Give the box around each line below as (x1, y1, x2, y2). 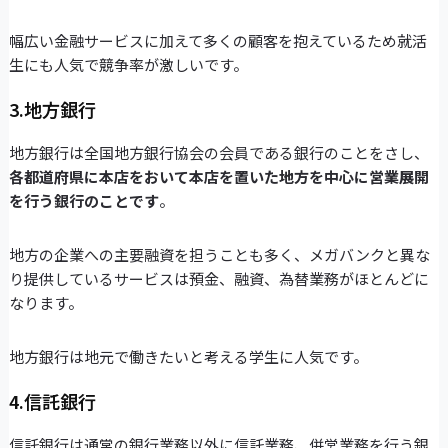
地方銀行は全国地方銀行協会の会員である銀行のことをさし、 (8, 142, 429, 164)
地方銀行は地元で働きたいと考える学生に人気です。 (8, 346, 368, 368)
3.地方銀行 (8, 96, 96, 123)
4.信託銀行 (8, 388, 96, 415)
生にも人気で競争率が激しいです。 (8, 54, 248, 76)
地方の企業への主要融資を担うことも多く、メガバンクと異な (8, 244, 430, 266)
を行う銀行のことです (8, 190, 159, 212)
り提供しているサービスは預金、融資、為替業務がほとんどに (8, 268, 429, 290)
